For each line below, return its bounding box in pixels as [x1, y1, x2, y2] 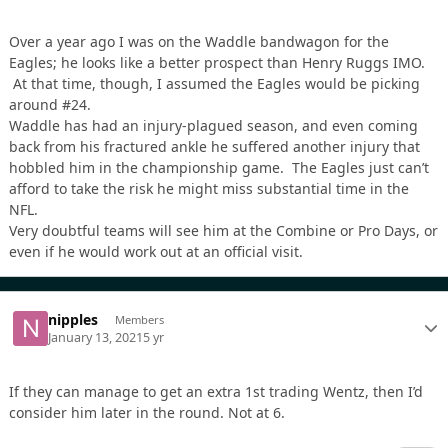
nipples [48, 309, 99, 329]
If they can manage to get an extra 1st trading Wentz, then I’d [9, 382, 423, 402]
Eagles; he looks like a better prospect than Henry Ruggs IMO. [9, 53, 425, 73]
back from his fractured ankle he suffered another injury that [9, 137, 420, 157]
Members [114, 311, 164, 327]
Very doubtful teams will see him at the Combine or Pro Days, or [9, 221, 438, 241]
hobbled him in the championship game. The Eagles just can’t [9, 158, 429, 178]
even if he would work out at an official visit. [9, 242, 311, 262]
